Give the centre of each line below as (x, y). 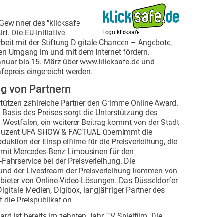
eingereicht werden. (60, 71)
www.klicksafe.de (110, 62)
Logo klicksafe (121, 32)
